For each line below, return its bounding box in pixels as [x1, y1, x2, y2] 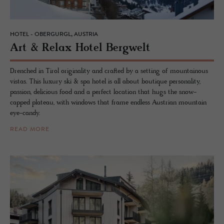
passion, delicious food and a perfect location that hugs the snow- [10, 88, 196, 97]
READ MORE [10, 126, 49, 133]
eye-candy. [10, 109, 40, 118]
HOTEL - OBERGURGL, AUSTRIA [10, 31, 98, 38]
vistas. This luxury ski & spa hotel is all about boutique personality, [10, 77, 200, 86]
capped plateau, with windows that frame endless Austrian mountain [10, 98, 206, 107]
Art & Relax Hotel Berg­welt [10, 41, 150, 55]
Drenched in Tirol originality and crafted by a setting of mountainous [10, 67, 208, 76]
